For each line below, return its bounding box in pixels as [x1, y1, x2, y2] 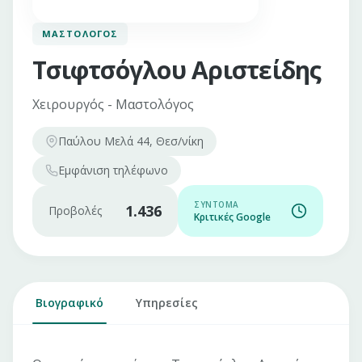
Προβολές [48, 203, 102, 218]
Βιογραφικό [36, 295, 103, 310]
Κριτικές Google [194, 210, 271, 224]
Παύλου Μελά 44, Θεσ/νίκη [58, 133, 204, 149]
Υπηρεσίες [136, 295, 198, 310]
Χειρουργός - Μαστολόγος [32, 95, 194, 113]
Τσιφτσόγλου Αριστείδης [32, 53, 322, 86]
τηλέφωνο [113, 162, 168, 178]
